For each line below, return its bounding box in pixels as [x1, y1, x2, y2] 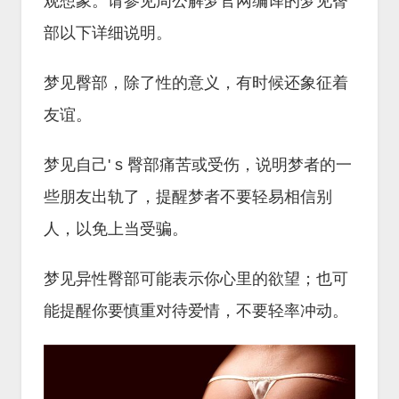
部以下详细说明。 [44, 24, 172, 42]
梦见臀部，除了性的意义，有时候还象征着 [44, 74, 348, 92]
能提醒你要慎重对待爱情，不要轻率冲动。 [44, 302, 348, 320]
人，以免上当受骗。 [44, 220, 188, 238]
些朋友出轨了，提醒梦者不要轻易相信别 [44, 188, 332, 206]
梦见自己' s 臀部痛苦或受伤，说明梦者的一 [44, 156, 352, 174]
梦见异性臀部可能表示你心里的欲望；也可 [44, 270, 348, 288]
